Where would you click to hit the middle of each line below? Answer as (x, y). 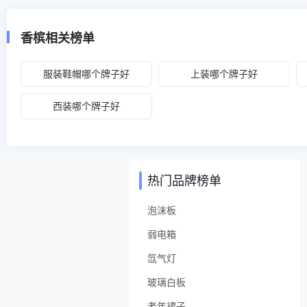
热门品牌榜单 (184, 180)
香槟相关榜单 (58, 38)
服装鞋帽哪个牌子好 (86, 73)
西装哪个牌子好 (86, 106)
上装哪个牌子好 (224, 73)
